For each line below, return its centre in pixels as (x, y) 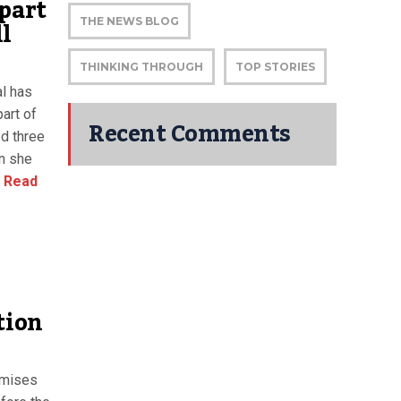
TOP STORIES (275, 67)
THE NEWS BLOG (129, 21)
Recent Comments (190, 134)
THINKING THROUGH (141, 67)
